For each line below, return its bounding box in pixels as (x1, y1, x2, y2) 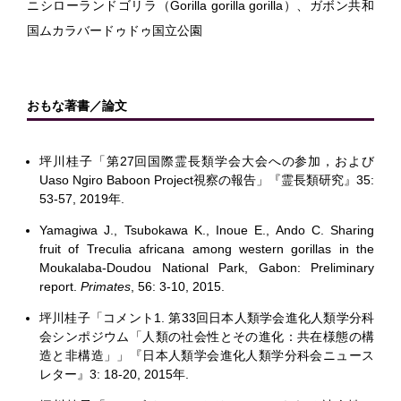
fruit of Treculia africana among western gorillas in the (39, 241, 374, 256)
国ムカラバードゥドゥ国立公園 (27, 22, 202, 38)
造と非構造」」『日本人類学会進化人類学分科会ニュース (39, 347, 374, 363)
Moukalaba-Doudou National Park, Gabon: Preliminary (39, 260, 374, 275)
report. (39, 278, 81, 294)
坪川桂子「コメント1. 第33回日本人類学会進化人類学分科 (39, 310, 374, 325)
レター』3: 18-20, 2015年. (39, 366, 189, 381)
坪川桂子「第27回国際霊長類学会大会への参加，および (39, 153, 374, 168)
